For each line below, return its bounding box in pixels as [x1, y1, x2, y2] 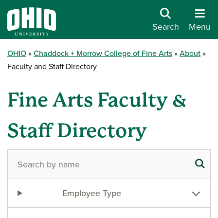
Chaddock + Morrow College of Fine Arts [34, 48, 172, 58]
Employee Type [62, 187, 121, 199]
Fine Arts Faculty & [7, 89, 187, 111]
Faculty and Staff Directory [7, 61, 97, 72]
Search [152, 20, 179, 33]
